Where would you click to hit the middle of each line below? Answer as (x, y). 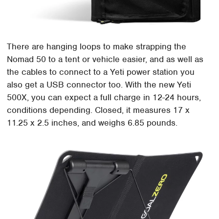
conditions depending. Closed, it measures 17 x (99, 110)
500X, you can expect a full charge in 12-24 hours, (104, 98)
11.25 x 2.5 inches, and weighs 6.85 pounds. (92, 123)
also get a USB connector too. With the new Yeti (99, 85)
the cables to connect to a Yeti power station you (101, 72)
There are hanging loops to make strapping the (97, 47)
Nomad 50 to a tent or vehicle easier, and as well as (105, 59)
